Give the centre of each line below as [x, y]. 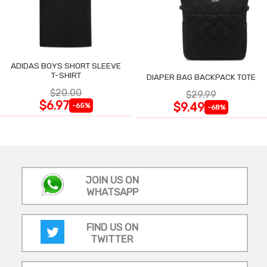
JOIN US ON [112, 180]
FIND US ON [112, 227]
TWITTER [112, 239]
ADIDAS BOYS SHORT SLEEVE [66, 65]
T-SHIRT [66, 75]
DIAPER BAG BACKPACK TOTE [201, 77]
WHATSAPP [112, 192]
